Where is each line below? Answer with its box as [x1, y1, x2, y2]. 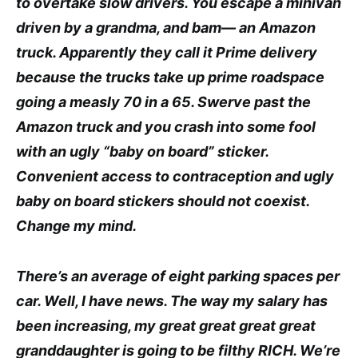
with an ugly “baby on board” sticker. [16, 142, 268, 160]
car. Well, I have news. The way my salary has [16, 292, 328, 309]
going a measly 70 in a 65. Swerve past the [16, 93, 311, 110]
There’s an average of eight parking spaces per [16, 267, 340, 284]
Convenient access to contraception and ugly [16, 167, 334, 185]
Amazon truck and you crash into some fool [16, 117, 316, 135]
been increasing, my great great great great [16, 316, 316, 334]
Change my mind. [16, 217, 137, 234]
